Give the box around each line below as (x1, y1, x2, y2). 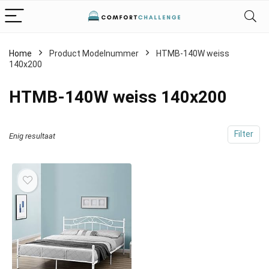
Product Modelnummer (49, 49, 139, 58)
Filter (234, 129, 253, 139)
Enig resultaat (9, 131, 55, 141)
